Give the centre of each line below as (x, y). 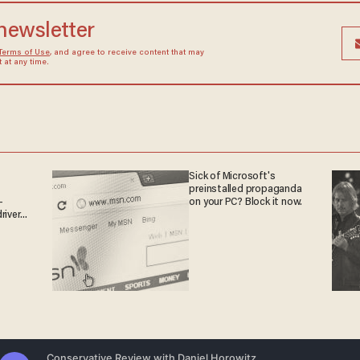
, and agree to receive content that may (127, 53)
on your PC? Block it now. (246, 203)
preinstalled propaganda (245, 190)
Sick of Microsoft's (232, 177)
